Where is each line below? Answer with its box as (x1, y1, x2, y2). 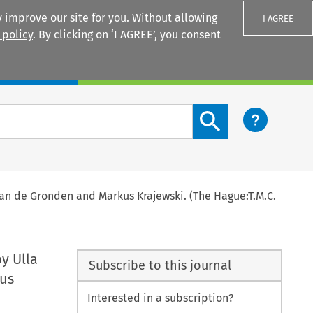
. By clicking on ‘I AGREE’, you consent (33, 28, 221, 41)
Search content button (192, 105, 307, 119)
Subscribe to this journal (88, 257, 231, 273)
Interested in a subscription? (87, 291, 234, 305)
